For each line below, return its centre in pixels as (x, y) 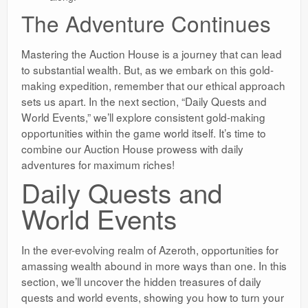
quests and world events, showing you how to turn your (153, 297)
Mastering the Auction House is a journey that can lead (152, 54)
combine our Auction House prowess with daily (132, 149)
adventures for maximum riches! (98, 165)
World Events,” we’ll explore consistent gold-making (143, 117)
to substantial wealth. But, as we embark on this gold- (147, 70)
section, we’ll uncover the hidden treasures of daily (141, 282)
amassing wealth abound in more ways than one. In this (154, 266)
